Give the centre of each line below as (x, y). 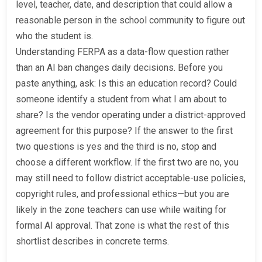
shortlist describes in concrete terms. (92, 241)
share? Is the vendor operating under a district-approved (131, 115)
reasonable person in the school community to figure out (130, 20)
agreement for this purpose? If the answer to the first (124, 130)
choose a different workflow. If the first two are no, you (127, 162)
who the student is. (54, 36)
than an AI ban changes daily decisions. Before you (119, 67)
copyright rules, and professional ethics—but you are (123, 194)
